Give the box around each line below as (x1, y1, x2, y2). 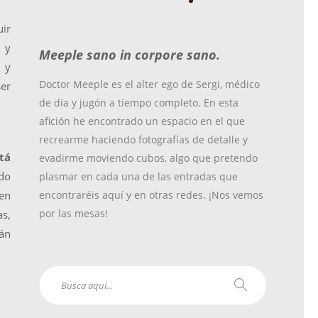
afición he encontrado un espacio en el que (39, 114, 246, 128)
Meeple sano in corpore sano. (39, 46, 221, 63)
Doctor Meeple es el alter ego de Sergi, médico (39, 77, 261, 91)
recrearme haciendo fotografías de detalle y (39, 133, 248, 146)
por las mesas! (39, 207, 109, 220)
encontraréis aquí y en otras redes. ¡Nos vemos (39, 188, 264, 202)
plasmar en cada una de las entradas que (39, 170, 238, 183)
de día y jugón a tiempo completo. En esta (39, 96, 239, 109)
